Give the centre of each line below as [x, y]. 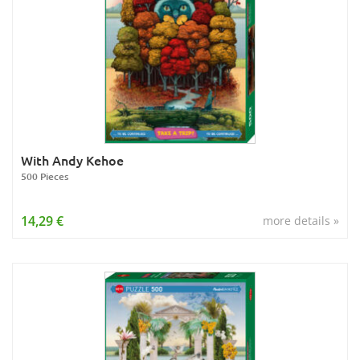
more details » [301, 221]
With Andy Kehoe [72, 160]
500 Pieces [45, 176]
